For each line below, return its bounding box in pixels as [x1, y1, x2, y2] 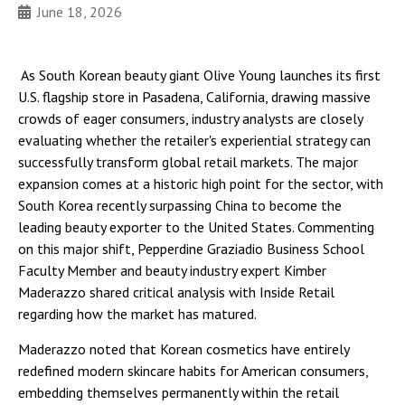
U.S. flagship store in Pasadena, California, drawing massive [18, 88, 371, 106]
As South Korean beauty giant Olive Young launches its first [18, 66, 381, 84]
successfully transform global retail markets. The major [18, 153, 358, 171]
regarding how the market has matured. [18, 305, 257, 323]
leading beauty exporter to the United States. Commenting [18, 218, 374, 236]
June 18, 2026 [37, 3, 122, 21]
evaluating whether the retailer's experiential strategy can [18, 131, 371, 149]
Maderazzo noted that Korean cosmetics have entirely [18, 340, 349, 358]
